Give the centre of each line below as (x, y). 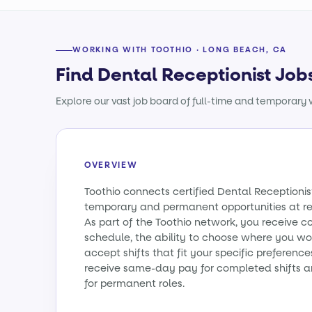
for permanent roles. (134, 284)
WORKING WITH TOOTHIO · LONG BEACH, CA (180, 50)
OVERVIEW (111, 165)
